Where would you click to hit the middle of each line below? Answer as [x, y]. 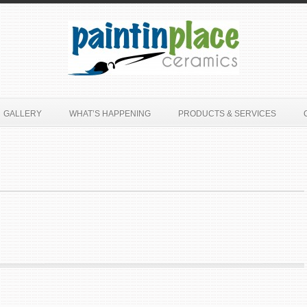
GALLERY [22, 114]
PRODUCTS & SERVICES [227, 114]
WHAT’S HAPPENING [110, 114]
